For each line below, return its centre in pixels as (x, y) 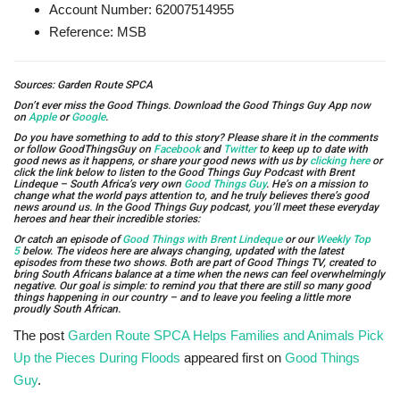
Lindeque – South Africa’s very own (99, 183)
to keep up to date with (312, 149)
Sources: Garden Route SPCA (83, 84)
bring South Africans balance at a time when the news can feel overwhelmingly (199, 274)
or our (299, 239)
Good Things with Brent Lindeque (202, 239)
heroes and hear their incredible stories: (107, 218)
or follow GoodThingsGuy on (83, 149)
